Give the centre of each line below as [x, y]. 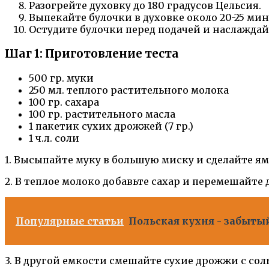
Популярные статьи [70, 221]
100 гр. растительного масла [102, 114]
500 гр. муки [61, 78]
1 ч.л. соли [54, 138]
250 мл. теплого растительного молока [129, 90]
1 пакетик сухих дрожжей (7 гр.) [111, 126]
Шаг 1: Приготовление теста [92, 54]
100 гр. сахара [64, 102]
